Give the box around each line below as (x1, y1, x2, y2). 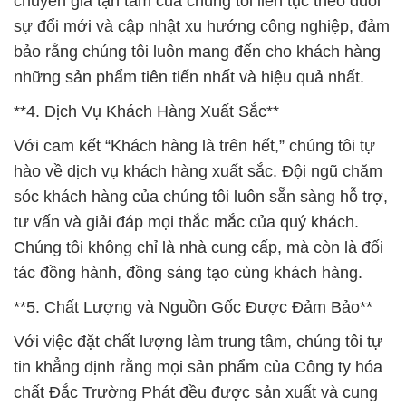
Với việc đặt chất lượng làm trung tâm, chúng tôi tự (14, 332, 382, 351)
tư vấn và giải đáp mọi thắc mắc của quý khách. (14, 212, 359, 231)
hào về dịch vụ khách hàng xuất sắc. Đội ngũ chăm (14, 161, 382, 180)
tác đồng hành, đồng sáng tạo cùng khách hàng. (14, 263, 362, 282)
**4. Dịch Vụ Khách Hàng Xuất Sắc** (14, 101, 279, 121)
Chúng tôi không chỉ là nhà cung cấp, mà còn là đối (14, 237, 383, 256)
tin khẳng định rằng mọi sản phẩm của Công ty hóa (14, 357, 382, 376)
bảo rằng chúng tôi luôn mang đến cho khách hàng (14, 42, 381, 61)
